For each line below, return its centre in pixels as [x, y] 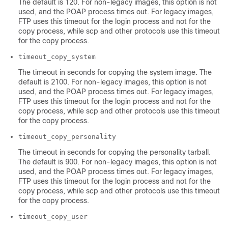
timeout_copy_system [57, 57]
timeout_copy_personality [67, 137]
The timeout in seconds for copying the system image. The [115, 73]
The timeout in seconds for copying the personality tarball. [115, 152]
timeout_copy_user [53, 217]
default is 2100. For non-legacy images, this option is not [112, 82]
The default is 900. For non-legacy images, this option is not [118, 162]
